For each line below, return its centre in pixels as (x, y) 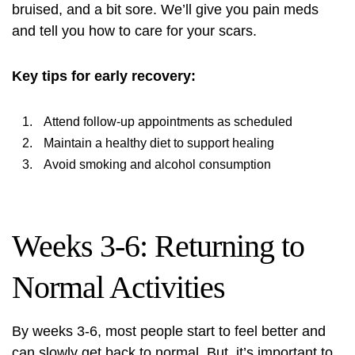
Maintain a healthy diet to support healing (159, 143)
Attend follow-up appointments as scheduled (168, 122)
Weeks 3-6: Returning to (158, 246)
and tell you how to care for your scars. (134, 31)
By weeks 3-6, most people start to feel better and (169, 331)
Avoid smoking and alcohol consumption (157, 164)
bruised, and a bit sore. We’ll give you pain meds (165, 10)
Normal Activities (118, 287)
